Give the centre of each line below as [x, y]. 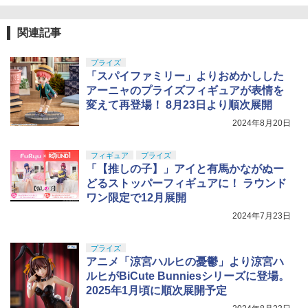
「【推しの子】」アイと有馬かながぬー [185, 169]
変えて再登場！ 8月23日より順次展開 [179, 105]
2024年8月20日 [262, 123]
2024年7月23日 [262, 216]
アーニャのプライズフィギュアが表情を [185, 91]
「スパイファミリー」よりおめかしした [185, 76]
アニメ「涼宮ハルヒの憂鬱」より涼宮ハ [185, 262]
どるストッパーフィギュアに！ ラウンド [186, 184]
